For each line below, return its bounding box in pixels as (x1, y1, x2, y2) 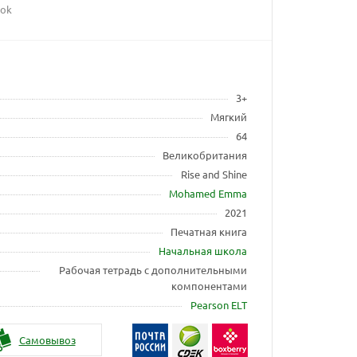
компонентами (171, 279, 248, 292)
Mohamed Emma (169, 186, 248, 200)
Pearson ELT (190, 298, 248, 312)
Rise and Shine (181, 167, 248, 181)
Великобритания (163, 148, 248, 162)
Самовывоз (18, 332, 76, 347)
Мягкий (210, 110, 248, 124)
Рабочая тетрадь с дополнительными (59, 263, 248, 277)
